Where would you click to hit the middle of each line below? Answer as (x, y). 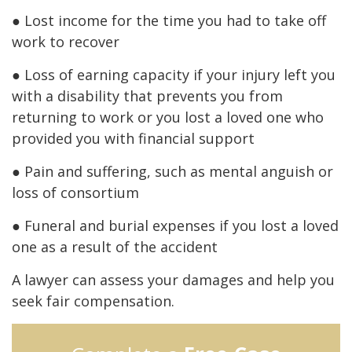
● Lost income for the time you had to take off (169, 20)
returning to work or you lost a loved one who (168, 117)
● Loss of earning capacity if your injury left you (174, 74)
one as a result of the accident (115, 246)
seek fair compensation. (93, 301)
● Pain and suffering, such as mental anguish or (172, 171)
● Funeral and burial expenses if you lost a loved (175, 225)
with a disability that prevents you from (147, 95)
